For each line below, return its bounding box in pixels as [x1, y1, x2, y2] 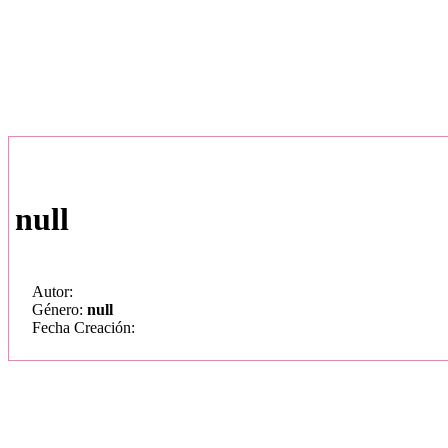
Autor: [32, 283, 73, 300]
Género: [32, 301, 87, 318]
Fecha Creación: [32, 319, 135, 336]
